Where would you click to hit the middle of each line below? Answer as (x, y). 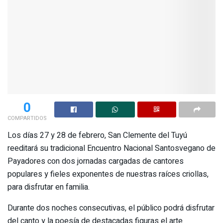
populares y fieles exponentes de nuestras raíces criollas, (108, 174)
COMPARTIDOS (27, 118)
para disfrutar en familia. (49, 187)
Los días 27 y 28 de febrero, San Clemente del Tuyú (97, 136)
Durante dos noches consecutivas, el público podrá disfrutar (111, 208)
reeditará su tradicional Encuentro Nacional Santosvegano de (111, 149)
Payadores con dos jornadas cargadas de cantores (96, 162)
